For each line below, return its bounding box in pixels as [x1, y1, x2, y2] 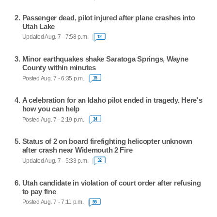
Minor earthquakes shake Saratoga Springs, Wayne [22, 55, 188, 63]
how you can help [22, 105, 80, 113]
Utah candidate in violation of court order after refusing [22, 178, 201, 187]
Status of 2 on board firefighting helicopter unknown [22, 137, 193, 146]
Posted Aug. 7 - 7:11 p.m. [22, 199, 84, 205]
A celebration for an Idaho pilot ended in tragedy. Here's [22, 96, 202, 105]
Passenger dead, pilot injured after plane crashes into [22, 13, 195, 22]
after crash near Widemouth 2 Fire [22, 146, 133, 155]
